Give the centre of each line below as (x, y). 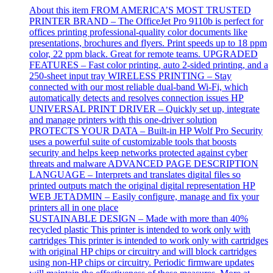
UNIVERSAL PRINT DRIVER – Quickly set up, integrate (144, 108)
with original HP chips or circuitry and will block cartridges (143, 251)
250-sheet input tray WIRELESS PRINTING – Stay (130, 76)
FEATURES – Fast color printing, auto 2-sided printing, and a (149, 65)
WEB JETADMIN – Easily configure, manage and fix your (144, 196)
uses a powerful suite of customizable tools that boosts (133, 141)
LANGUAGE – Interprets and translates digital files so (135, 174)
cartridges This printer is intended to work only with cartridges (149, 240)
